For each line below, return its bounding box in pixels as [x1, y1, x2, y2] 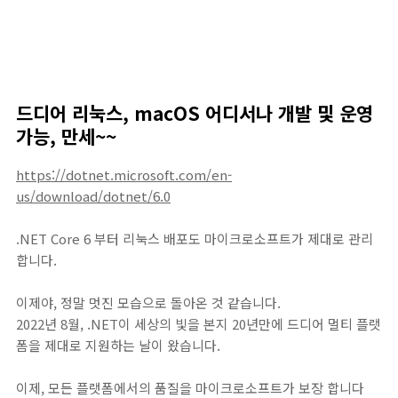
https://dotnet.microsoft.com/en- [16, 165, 232, 185]
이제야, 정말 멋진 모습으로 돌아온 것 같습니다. [16, 293, 281, 313]
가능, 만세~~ [16, 123, 116, 150]
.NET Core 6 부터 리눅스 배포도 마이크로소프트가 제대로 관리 [16, 229, 373, 249]
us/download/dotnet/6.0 [16, 187, 171, 206]
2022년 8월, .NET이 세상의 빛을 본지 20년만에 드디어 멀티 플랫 [16, 314, 381, 334]
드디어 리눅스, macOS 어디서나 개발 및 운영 [16, 99, 373, 127]
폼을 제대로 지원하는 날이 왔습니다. [16, 336, 220, 355]
